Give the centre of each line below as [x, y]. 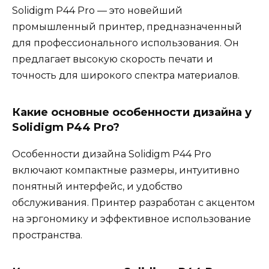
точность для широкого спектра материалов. [126, 76]
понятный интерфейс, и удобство [97, 187]
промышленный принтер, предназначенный [127, 27]
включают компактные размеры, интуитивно [126, 171]
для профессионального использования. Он [125, 43]
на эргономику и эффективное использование [131, 219]
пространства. [47, 235]
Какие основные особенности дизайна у [132, 113]
